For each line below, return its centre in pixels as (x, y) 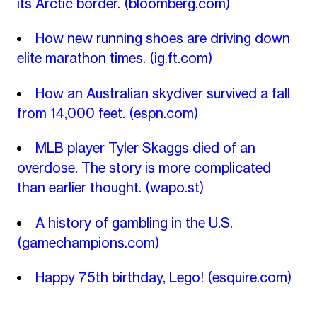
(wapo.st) (174, 188)
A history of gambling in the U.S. (134, 223)
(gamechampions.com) (88, 242)
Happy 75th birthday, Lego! (121, 278)
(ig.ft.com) (180, 58)
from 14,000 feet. (73, 113)
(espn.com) (163, 113)
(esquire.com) (249, 278)
